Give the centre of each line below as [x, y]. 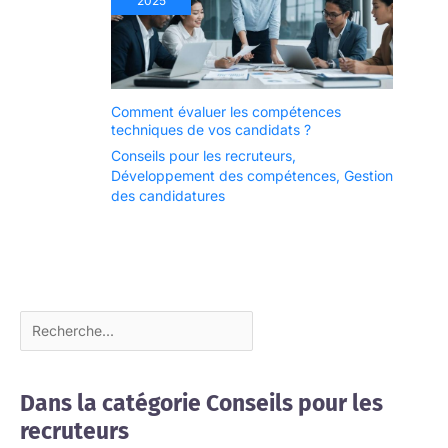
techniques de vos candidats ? [211, 129]
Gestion [368, 175]
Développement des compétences [223, 175]
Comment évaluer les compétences [226, 111]
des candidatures [168, 195]
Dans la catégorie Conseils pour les [201, 403]
